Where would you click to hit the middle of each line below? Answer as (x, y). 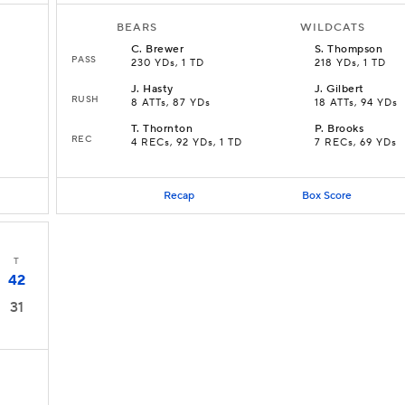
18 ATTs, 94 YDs (356, 103)
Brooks (346, 129)
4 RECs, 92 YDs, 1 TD (187, 143)
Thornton (168, 129)
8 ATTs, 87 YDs (171, 103)
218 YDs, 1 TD (350, 63)
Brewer (165, 49)
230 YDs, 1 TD (168, 63)
